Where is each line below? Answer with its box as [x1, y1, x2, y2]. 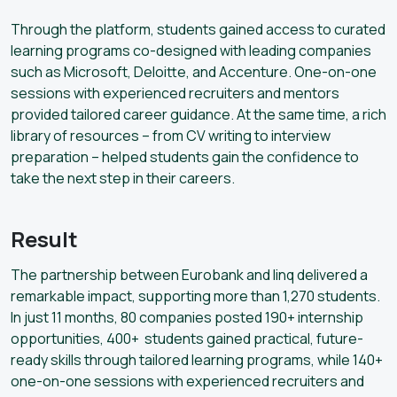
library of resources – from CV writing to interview [11, 125, 331, 145]
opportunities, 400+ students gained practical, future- [11, 328, 363, 348]
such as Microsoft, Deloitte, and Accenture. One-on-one [11, 61, 377, 82]
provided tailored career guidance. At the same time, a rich [11, 104, 386, 124]
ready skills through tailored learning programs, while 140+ [11, 349, 383, 370]
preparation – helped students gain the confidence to [11, 146, 359, 167]
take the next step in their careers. [11, 167, 235, 188]
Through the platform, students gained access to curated [11, 19, 385, 39]
